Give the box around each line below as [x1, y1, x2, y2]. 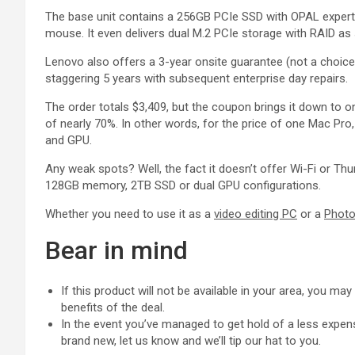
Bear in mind [45, 235, 188, 265]
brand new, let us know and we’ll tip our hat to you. [61, 333, 321, 348]
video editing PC [214, 206, 297, 221]
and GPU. [45, 132, 92, 147]
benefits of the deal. [61, 300, 165, 315]
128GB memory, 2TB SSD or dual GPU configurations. [45, 177, 321, 193]
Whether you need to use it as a [45, 206, 214, 221]
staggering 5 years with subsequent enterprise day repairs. [45, 71, 348, 86]
